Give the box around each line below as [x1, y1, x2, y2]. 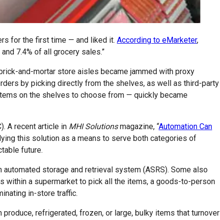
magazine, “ [118, 121, 159, 131]
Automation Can [159, 121, 212, 131]
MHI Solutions [69, 121, 118, 131]
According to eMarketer [117, 35, 197, 45]
